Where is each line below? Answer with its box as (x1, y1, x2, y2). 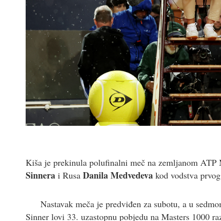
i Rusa (55, 169, 83, 182)
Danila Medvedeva (83, 169, 153, 182)
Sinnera (26, 169, 55, 182)
